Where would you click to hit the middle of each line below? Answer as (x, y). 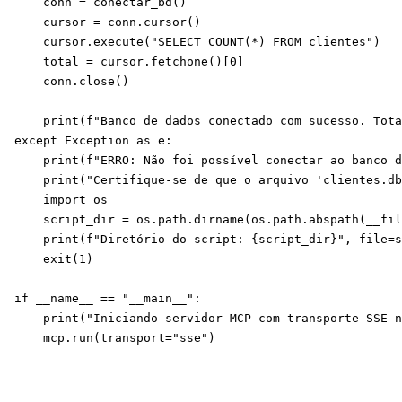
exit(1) (54, 259)
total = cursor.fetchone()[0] (129, 61)
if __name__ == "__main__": (108, 298)
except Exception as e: (93, 140)
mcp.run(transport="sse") (122, 338)
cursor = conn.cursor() (108, 22)
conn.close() (72, 81)
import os (61, 200)
